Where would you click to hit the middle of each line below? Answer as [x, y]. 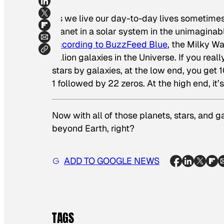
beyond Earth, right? [93, 128]
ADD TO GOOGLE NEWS [112, 160]
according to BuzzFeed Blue [110, 44]
